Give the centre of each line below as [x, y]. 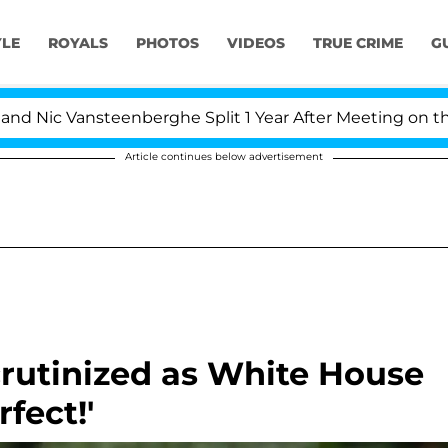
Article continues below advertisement [224, 156]
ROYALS [77, 43]
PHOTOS [167, 43]
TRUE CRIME [357, 43]
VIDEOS [255, 43]
